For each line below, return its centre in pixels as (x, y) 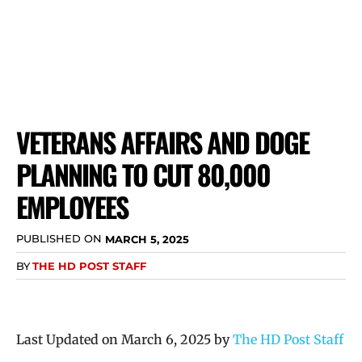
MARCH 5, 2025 (147, 239)
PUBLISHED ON (59, 239)
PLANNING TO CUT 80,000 (143, 174)
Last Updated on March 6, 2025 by (124, 339)
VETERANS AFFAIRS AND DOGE (162, 142)
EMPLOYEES (72, 206)
